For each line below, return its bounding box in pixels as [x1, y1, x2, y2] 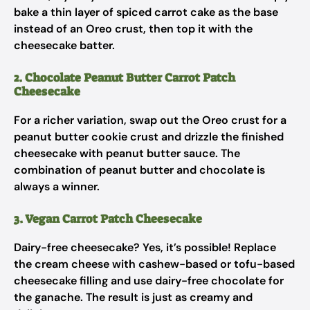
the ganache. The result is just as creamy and [14, 290, 253, 304]
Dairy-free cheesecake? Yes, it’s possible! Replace [14, 240, 276, 255]
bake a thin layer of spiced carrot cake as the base [14, 5, 278, 19]
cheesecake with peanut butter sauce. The [14, 146, 240, 161]
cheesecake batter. [14, 38, 115, 53]
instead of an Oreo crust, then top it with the [14, 21, 253, 36]
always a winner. [14, 179, 100, 194]
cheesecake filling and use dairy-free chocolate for [14, 273, 284, 288]
